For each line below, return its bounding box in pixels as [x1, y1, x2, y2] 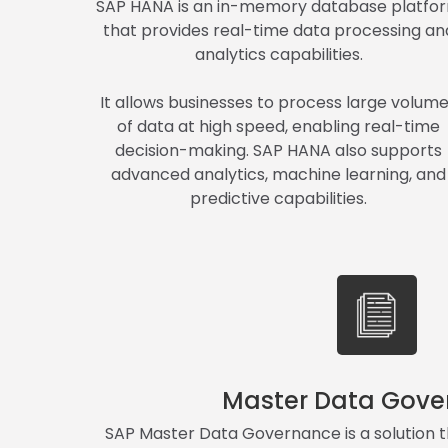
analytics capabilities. [194, 42, 363, 66]
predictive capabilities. [190, 186, 368, 210]
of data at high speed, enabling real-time [117, 114, 441, 138]
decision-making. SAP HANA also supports [115, 138, 443, 162]
